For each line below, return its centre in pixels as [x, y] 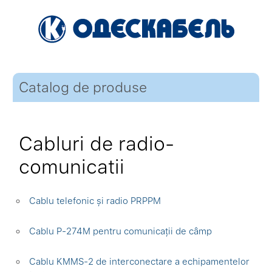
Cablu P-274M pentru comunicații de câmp [121, 231]
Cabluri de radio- [97, 144]
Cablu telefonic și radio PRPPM [95, 201]
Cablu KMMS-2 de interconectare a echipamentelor [140, 262]
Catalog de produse [83, 87]
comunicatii [72, 167]
